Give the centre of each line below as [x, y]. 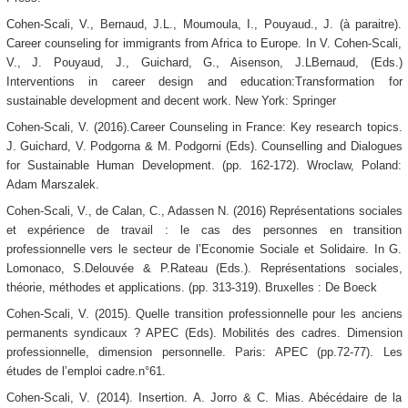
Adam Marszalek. [52, 185]
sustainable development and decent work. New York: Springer [171, 101]
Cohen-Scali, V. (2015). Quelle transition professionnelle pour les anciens [204, 314]
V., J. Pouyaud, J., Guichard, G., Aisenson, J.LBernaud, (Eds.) [204, 63]
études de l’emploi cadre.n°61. [86, 372]
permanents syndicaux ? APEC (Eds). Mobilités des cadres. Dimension [204, 333]
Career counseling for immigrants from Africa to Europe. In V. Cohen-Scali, [204, 44]
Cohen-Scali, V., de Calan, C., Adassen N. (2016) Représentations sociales [204, 211]
